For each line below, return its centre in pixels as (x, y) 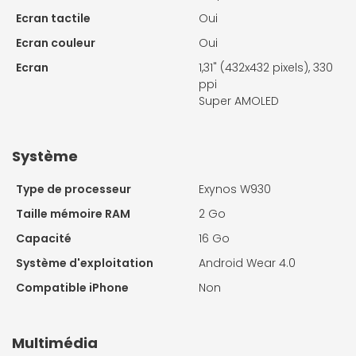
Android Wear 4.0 (247, 263)
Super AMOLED (239, 101)
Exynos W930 (235, 189)
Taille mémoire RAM (73, 213)
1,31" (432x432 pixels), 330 (266, 67)
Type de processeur (74, 189)
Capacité (44, 238)
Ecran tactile (53, 18)
